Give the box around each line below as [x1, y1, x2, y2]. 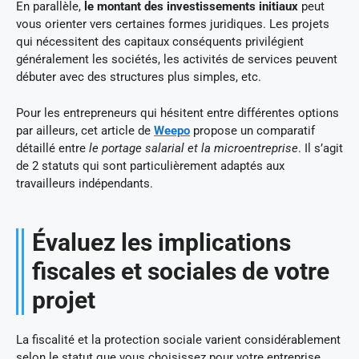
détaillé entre [16, 140, 89, 155]
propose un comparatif [190, 123, 315, 138]
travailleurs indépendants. [16, 175, 153, 191]
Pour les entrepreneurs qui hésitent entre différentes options [16, 105, 339, 120]
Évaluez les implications [32, 228, 291, 256]
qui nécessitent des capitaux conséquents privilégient [16, 34, 304, 50]
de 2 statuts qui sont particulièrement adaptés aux [16, 158, 284, 173]
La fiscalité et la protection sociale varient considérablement [16, 332, 341, 347]
